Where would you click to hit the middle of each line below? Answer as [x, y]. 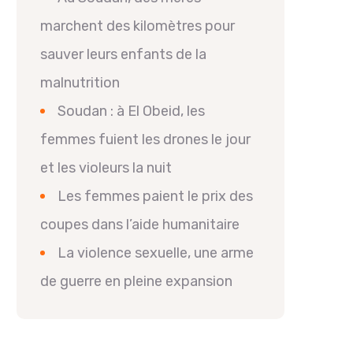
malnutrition [80, 83]
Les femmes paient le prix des [155, 196]
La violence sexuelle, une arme [156, 253]
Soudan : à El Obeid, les [131, 111]
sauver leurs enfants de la [123, 54]
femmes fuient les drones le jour [145, 139]
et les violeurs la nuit [106, 168]
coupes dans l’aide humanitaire [140, 225]
